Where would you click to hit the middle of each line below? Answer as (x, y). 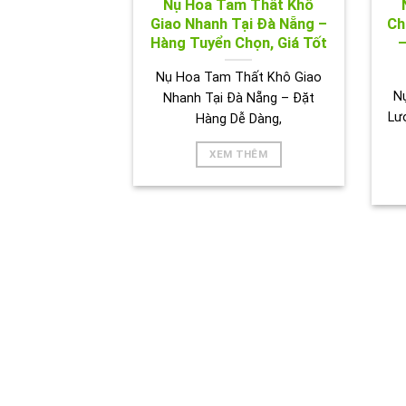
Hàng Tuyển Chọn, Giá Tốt (238, 43)
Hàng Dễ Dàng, (238, 120)
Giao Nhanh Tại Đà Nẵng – (238, 24)
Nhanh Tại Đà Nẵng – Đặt (238, 99)
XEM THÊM (239, 155)
